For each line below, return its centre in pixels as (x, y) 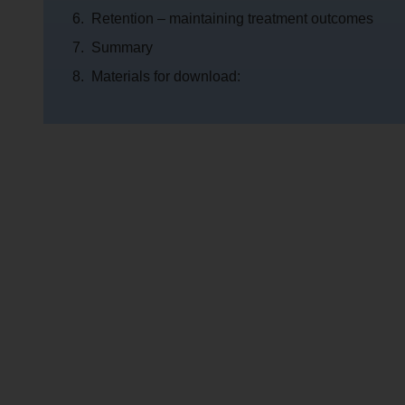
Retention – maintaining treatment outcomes (232, 19)
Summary (122, 47)
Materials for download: (166, 76)
